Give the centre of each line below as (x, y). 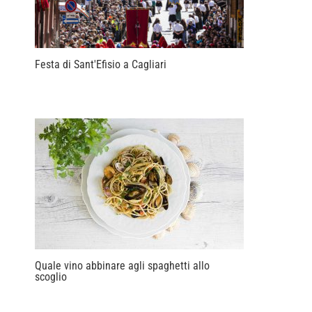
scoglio (50, 276)
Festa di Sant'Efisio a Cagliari (100, 64)
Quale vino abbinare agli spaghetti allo (122, 265)
